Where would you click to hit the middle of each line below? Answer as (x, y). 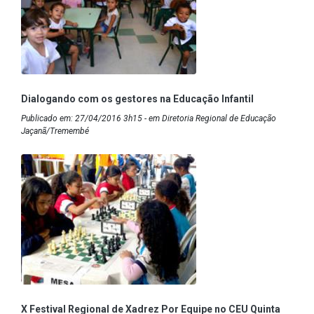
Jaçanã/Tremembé (55, 131)
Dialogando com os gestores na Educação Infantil (137, 99)
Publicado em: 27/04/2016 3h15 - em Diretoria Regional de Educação (149, 119)
